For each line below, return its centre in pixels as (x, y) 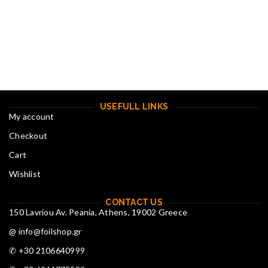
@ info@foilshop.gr (45, 232)
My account (32, 117)
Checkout (28, 136)
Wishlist (25, 174)
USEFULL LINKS (134, 107)
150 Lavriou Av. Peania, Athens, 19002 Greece (98, 212)
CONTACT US (134, 202)
